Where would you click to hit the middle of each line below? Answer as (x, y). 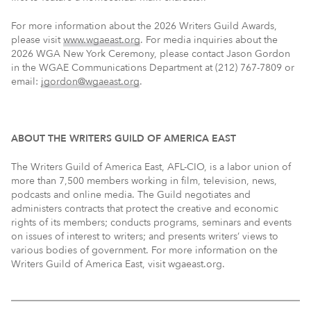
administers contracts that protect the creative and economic (145, 208)
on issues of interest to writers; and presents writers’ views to (145, 236)
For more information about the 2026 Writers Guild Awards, (144, 26)
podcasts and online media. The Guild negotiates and (131, 194)
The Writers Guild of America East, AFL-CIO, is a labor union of (151, 167)
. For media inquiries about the (209, 40)
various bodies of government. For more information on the (144, 250)
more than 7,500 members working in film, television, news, (144, 180)
